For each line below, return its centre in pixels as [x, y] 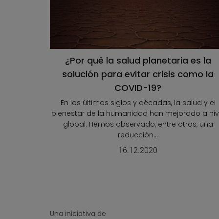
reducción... [138, 135]
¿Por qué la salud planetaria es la [138, 61]
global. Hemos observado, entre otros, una [138, 124]
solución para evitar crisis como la [138, 74]
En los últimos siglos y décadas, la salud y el [138, 103]
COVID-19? [138, 88]
